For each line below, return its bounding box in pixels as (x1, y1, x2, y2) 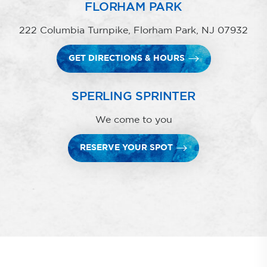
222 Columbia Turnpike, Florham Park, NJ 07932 (19, 25, 248, 35)
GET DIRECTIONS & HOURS (68, 54, 185, 63)
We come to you (95, 114, 172, 125)
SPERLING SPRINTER (72, 90, 195, 103)
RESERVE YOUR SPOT (80, 143, 173, 152)
